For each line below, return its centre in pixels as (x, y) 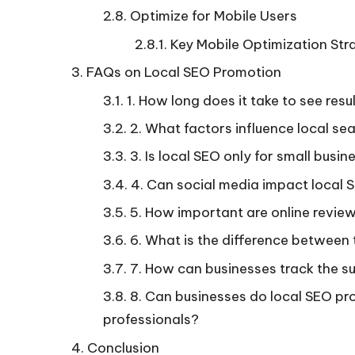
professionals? (151, 320)
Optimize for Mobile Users (214, 16)
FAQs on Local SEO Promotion (184, 73)
